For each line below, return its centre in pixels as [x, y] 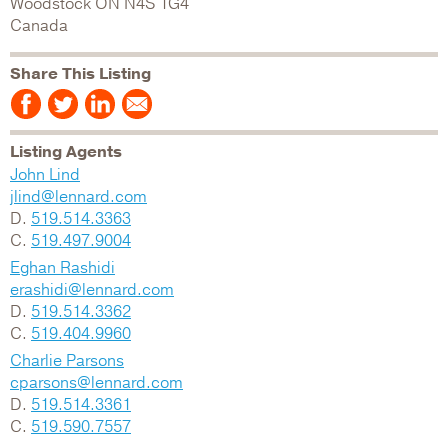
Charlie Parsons [67, 360]
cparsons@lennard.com [96, 382]
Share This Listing [80, 74]
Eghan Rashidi [62, 267]
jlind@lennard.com [78, 196]
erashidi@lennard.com [92, 289]
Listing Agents [66, 151]
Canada [39, 26]
